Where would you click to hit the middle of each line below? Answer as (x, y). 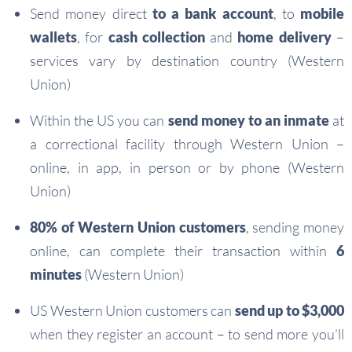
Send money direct (91, 14)
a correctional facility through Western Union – (187, 144)
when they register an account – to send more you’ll (187, 334)
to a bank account (213, 14)
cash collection (156, 37)
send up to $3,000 (289, 311)
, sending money (295, 227)
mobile (322, 14)
